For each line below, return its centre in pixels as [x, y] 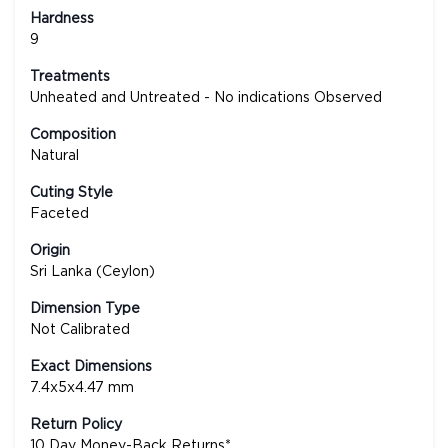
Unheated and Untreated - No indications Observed [206, 96]
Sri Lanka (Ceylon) [92, 270]
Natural [54, 154]
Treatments [70, 75]
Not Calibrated [80, 328]
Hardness [62, 17]
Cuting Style [71, 191]
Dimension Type [85, 307]
